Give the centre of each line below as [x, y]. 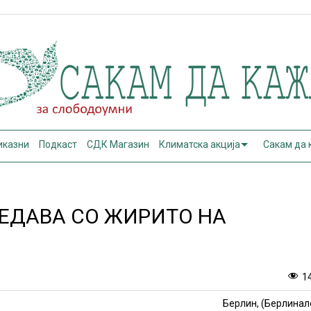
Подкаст [58, 144]
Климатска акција [200, 144]
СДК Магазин [118, 144]
